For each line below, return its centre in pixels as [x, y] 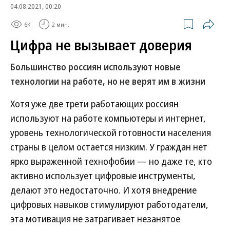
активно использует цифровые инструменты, [103, 176]
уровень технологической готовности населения [111, 132]
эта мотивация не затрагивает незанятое [95, 219]
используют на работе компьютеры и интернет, [108, 118]
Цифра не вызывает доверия [101, 45]
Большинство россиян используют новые [95, 67]
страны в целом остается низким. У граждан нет [109, 147]
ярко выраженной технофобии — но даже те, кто [111, 161]
